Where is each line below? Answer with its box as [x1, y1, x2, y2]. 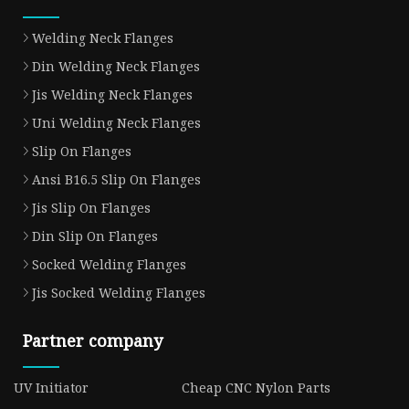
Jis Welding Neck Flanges [32, 85, 193, 103]
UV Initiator [14, 378, 89, 396]
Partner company [23, 329, 163, 351]
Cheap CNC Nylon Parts [181, 378, 330, 396]
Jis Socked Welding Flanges [32, 283, 205, 301]
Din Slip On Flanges [32, 226, 158, 245]
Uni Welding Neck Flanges [32, 113, 201, 131]
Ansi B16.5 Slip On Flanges [32, 170, 201, 188]
